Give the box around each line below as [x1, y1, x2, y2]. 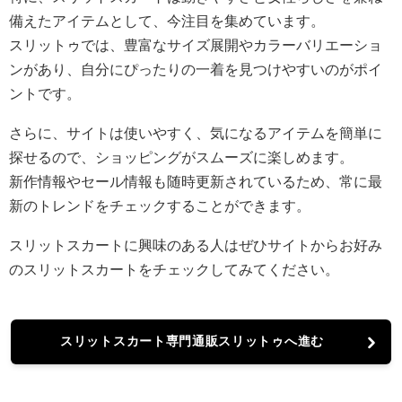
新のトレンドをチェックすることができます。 [9, 198, 310, 214]
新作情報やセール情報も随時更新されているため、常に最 [9, 174, 382, 189]
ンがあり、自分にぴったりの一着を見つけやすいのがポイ [9, 62, 382, 77]
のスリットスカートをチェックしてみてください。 [9, 262, 339, 277]
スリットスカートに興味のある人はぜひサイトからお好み [9, 238, 382, 253]
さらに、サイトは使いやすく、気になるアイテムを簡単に [9, 126, 382, 141]
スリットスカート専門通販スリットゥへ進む [60, 335, 324, 348]
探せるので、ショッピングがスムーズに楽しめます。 [9, 150, 354, 165]
